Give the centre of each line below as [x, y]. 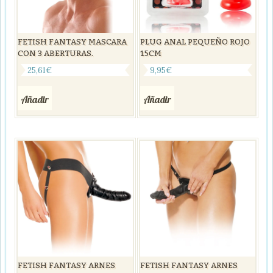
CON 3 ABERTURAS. [55, 54]
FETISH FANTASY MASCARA [72, 42]
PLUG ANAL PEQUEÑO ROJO [195, 42]
